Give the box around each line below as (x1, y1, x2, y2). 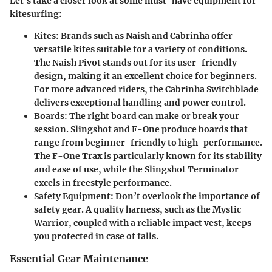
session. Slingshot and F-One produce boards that (34, 124, 248, 135)
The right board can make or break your (67, 110, 239, 122)
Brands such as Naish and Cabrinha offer (59, 30, 233, 42)
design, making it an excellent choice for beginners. (34, 70, 257, 82)
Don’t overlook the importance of (114, 191, 260, 202)
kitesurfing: (10, 8, 62, 20)
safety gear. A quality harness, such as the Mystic (34, 204, 241, 216)
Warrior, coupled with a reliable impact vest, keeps (34, 217, 251, 229)
